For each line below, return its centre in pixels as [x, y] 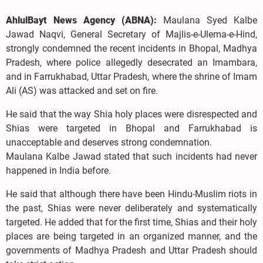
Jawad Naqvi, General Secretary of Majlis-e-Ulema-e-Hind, [131, 34]
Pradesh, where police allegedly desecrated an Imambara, [131, 62]
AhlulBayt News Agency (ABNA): [85, 20]
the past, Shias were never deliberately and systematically [131, 208]
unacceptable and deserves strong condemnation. [109, 142]
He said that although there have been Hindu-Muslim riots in [131, 194]
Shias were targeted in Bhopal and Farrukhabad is [131, 128]
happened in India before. [58, 170]
